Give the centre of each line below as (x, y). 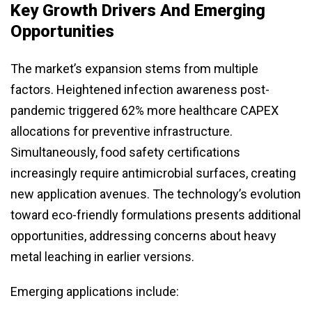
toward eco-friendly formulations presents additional (156, 215)
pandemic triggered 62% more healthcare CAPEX (145, 111)
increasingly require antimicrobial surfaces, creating (153, 173)
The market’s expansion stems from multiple (134, 69)
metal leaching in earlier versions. (102, 257)
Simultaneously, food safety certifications (125, 153)
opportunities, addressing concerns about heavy (143, 236)
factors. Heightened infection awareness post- (140, 90)
